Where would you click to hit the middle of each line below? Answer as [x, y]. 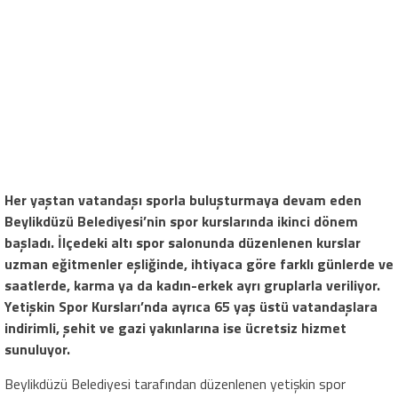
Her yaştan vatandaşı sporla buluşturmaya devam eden [183, 200]
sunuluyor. [37, 349]
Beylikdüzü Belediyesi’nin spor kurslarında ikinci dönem [181, 221]
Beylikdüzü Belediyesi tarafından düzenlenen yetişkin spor [175, 384]
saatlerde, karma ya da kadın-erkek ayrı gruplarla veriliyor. [192, 285]
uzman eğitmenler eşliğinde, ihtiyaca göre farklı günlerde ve [199, 264]
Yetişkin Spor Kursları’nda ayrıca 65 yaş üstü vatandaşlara [191, 306]
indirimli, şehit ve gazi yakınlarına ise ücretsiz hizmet [175, 328]
